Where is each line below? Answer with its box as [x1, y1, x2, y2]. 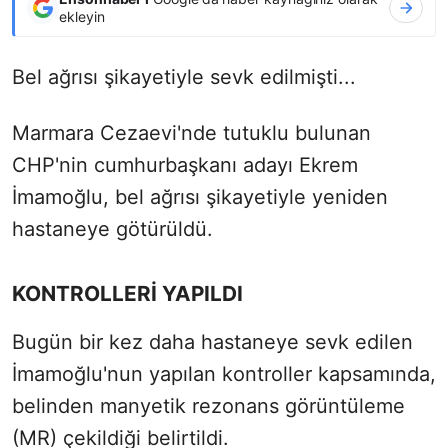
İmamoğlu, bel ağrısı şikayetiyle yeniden [12, 184, 388, 209]
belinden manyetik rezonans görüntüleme [12, 393, 405, 418]
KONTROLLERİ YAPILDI [12, 280, 243, 306]
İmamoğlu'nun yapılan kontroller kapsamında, [12, 361, 436, 386]
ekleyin [59, 7, 105, 25]
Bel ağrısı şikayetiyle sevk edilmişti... [12, 64, 356, 89]
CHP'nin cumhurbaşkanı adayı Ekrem [12, 152, 358, 177]
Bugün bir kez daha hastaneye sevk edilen [12, 329, 413, 354]
